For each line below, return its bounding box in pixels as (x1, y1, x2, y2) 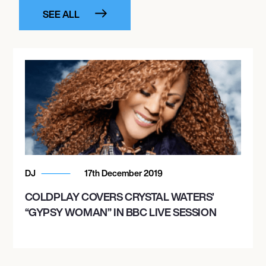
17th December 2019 (82, 166, 163, 179)
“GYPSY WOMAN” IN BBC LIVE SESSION (24, 204, 217, 220)
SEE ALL (42, 7, 80, 21)
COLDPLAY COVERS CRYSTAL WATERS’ (24, 188, 215, 204)
